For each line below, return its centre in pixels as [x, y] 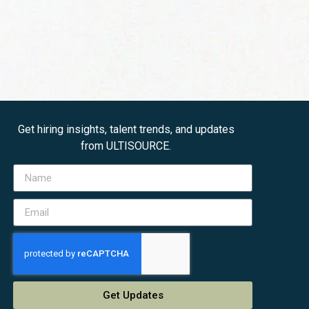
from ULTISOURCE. [126, 146]
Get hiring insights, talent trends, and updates [126, 129]
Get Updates [133, 295]
